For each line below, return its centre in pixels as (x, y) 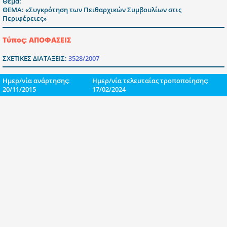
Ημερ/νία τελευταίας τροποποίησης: (150, 80)
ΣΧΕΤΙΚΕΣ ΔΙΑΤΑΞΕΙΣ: (35, 58)
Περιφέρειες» (25, 18)
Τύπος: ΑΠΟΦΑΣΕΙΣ (37, 40)
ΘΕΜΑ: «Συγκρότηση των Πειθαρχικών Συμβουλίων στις (92, 10)
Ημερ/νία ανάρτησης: (36, 80)
